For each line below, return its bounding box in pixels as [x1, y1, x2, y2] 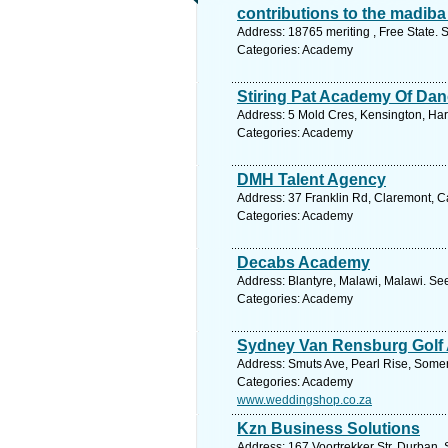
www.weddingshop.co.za [237, 393, 372, 407]
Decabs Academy [237, 254, 370, 271]
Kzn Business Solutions [237, 420, 420, 437]
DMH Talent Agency [237, 171, 386, 188]
